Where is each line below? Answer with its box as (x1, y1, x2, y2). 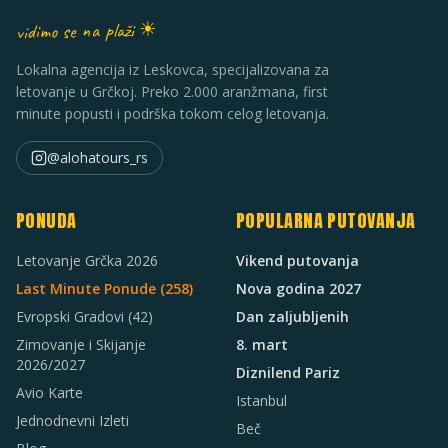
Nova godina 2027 (236, 279, 361, 298)
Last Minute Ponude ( (16, 279, 165, 298)
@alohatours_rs (47, 148, 148, 167)
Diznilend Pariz (236, 363, 340, 382)
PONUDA (16, 207, 77, 234)
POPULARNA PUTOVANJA (236, 207, 416, 234)
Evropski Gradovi (16, 307, 124, 326)
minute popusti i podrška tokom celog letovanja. (16, 104, 329, 123)
